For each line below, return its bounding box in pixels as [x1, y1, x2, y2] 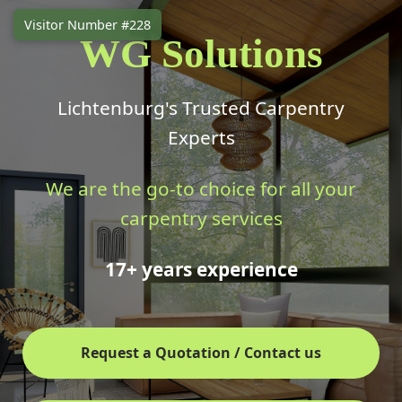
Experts [167, 125, 235, 150]
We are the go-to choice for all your [46, 176, 356, 201]
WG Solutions [79, 31, 323, 76]
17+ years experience [104, 257, 298, 282]
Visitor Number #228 [24, 16, 151, 33]
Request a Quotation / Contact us [81, 343, 321, 363]
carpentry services [119, 205, 283, 231]
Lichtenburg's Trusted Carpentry [57, 95, 345, 120]
